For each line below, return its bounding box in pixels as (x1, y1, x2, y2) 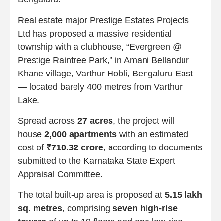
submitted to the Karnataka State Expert (18, 155, 175, 166)
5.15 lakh (165, 189, 202, 200)
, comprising (62, 203, 112, 213)
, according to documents (103, 142, 202, 152)
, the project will (113, 115, 174, 126)
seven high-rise (112, 203, 178, 213)
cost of (18, 142, 46, 152)
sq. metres (18, 203, 62, 213)
